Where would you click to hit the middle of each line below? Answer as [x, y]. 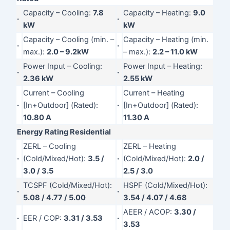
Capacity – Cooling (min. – [69, 39]
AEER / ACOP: [149, 212]
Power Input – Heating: [163, 66]
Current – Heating [154, 93]
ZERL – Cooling [50, 146]
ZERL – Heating [150, 146]
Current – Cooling [54, 93]
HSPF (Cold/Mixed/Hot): [166, 185]
